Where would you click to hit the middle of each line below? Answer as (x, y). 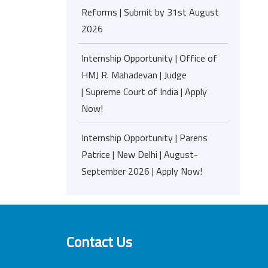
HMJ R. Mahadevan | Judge (134, 75)
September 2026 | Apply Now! (142, 171)
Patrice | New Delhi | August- (140, 154)
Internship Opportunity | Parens (144, 138)
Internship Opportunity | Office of (149, 58)
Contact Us (99, 242)
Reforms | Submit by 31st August (150, 12)
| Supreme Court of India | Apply (144, 92)
